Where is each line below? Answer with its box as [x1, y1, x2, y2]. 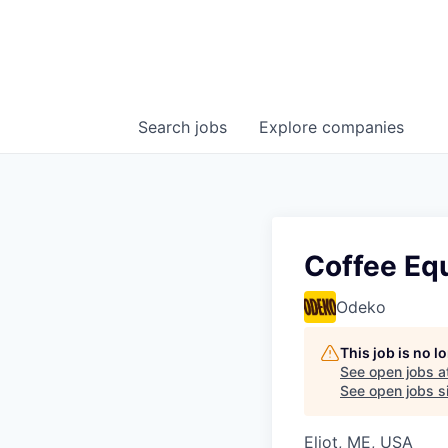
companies [322, 117, 404, 138]
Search [138, 117, 195, 138]
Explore [259, 117, 322, 138]
